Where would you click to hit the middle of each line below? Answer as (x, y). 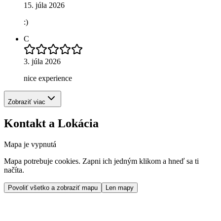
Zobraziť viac (27, 102)
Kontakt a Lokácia (51, 124)
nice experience (48, 78)
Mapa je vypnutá (30, 145)
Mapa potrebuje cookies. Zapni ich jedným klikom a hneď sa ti (101, 161)
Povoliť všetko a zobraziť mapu (53, 188)
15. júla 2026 (44, 5)
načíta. (14, 170)
